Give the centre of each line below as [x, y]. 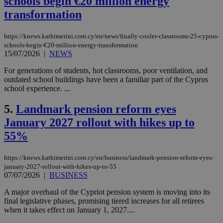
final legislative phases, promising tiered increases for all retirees [104, 201]
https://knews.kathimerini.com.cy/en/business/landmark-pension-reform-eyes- [109, 158]
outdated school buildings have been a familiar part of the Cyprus [106, 79]
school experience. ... [37, 88]
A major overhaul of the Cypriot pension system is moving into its [107, 192]
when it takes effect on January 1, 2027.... [69, 210]
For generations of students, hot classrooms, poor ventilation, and [106, 70]
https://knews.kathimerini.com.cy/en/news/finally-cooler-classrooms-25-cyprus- [111, 36]
